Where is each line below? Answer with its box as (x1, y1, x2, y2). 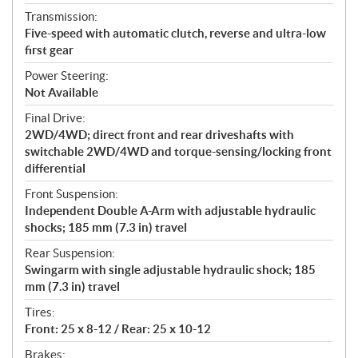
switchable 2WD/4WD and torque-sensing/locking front (25, 145, 332, 159)
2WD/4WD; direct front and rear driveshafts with (25, 128, 294, 142)
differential (25, 161, 86, 176)
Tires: (25, 305, 55, 320)
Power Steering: (25, 69, 109, 83)
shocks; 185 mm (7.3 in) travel (25, 221, 187, 235)
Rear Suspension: (25, 246, 115, 261)
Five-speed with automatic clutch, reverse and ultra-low (25, 26, 326, 41)
